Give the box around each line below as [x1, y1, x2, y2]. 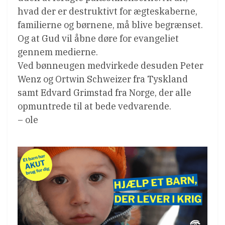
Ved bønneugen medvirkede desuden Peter [18, 60, 203, 72]
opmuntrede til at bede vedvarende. [18, 100, 171, 113]
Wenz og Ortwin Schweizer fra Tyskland [18, 73, 188, 85]
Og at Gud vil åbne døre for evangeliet [18, 33, 179, 45]
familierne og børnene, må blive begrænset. [18, 19, 203, 31]
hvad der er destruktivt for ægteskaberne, [18, 6, 197, 18]
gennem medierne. [18, 46, 98, 58]
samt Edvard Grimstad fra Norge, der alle [18, 87, 191, 99]
